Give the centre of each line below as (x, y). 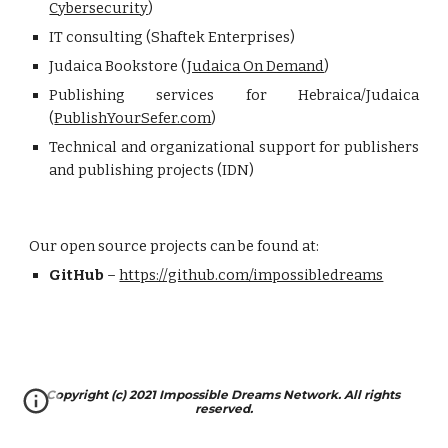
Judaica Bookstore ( (118, 66)
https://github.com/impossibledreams (251, 275)
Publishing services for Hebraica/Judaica (234, 95)
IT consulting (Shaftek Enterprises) (172, 37)
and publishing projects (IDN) (152, 170)
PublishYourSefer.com (133, 118)
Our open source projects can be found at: (174, 246)
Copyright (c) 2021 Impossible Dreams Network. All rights (222, 394)
